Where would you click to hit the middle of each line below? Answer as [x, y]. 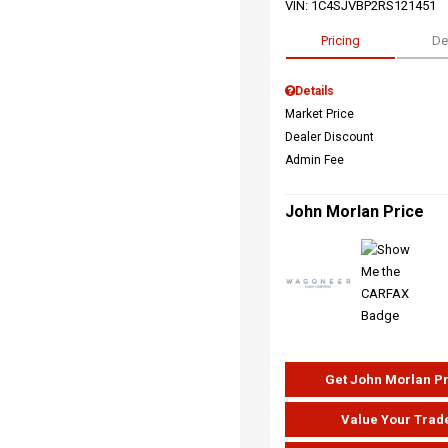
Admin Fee [314, 160]
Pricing [341, 40]
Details [314, 91]
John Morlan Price [354, 211]
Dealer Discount [329, 137]
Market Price [319, 114]
